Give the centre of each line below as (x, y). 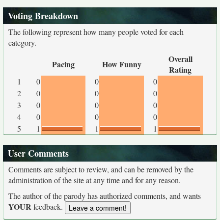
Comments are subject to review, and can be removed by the (101, 169)
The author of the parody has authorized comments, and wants (105, 196)
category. (22, 42)
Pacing (63, 64)
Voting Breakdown (43, 16)
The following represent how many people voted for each (96, 32)
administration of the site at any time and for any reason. (95, 180)
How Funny (122, 64)
